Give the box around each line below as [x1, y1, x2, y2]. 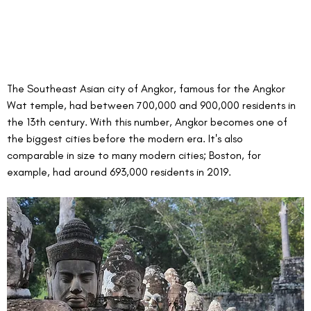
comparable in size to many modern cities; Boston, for [7, 149, 264, 162]
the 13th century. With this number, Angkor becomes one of [7, 115, 290, 129]
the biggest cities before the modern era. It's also [7, 132, 246, 146]
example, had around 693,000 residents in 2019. [7, 165, 231, 179]
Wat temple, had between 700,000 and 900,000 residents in [7, 99, 299, 112]
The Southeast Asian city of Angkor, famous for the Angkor [7, 82, 288, 96]
